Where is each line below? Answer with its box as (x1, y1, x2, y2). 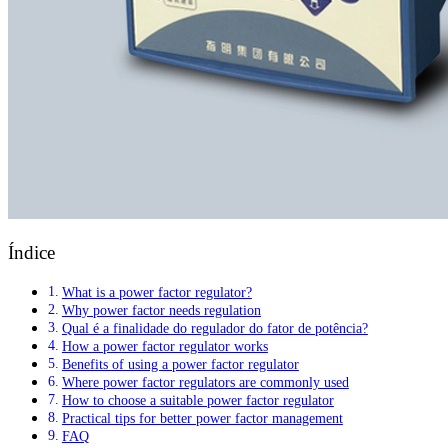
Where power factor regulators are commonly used (61, 374, 349, 391)
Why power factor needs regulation (61, 302, 261, 319)
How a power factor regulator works (61, 338, 268, 355)
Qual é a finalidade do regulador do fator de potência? (61, 320, 368, 337)
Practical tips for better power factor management (61, 410, 343, 427)
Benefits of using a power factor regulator (61, 356, 299, 373)
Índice (8, 242, 55, 263)
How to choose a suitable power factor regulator (61, 392, 334, 409)
